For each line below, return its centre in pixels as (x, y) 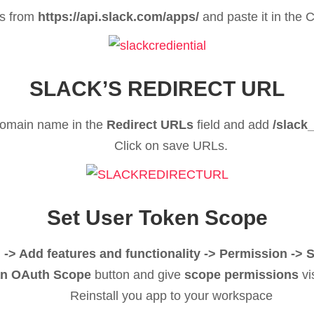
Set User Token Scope (157, 218)
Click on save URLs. (171, 145)
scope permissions (241, 275)
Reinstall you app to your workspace (171, 296)
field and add (233, 124)
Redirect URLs (150, 124)
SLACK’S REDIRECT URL (157, 88)
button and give (137, 275)
